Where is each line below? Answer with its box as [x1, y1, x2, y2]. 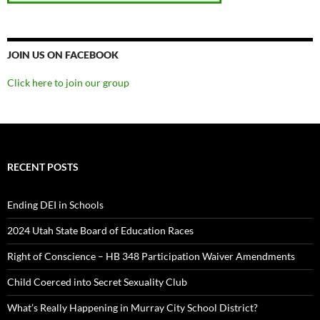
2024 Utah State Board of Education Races [7, 224, 194, 237]
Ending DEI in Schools [7, 199, 104, 211]
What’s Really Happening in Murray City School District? [7, 301, 258, 314]
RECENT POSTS [7, 161, 79, 174]
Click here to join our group [7, 76, 129, 89]
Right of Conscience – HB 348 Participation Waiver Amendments [7, 250, 295, 263]
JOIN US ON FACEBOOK [7, 49, 119, 61]
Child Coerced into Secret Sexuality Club [7, 276, 187, 289]
